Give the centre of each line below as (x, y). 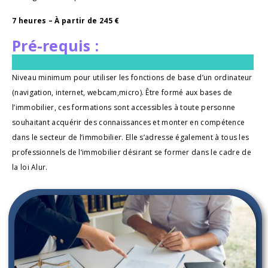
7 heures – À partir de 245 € (66, 20)
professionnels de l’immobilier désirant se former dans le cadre (127, 152)
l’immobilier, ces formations (63, 107)
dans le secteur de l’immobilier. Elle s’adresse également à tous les (131, 137)
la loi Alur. (30, 167)
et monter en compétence (199, 122)
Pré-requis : (55, 45)
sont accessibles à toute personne (174, 107)
